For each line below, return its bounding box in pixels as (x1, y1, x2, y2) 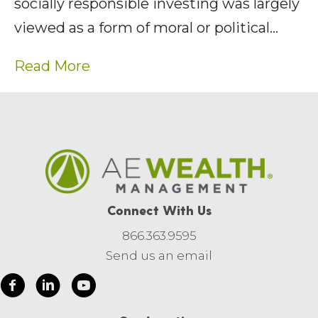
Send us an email (106, 248, 212, 263)
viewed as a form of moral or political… (14, 19, 278, 37)
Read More (14, 57, 90, 75)
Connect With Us (106, 202, 212, 218)
